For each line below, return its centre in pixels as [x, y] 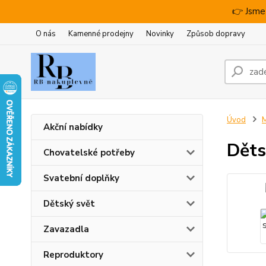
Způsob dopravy [216, 34]
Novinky [160, 34]
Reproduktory [73, 255]
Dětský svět [69, 204]
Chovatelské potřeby [89, 153]
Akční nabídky [73, 127]
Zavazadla [66, 229]
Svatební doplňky [81, 178]
